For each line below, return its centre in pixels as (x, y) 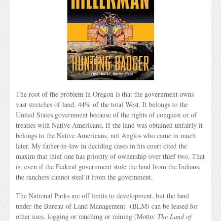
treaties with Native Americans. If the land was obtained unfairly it (110, 125)
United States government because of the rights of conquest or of (107, 115)
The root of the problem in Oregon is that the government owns (105, 94)
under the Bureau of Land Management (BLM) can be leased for (107, 206)
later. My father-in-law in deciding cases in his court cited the (102, 146)
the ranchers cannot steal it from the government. (85, 177)
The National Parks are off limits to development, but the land (103, 195)
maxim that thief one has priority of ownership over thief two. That (110, 156)
